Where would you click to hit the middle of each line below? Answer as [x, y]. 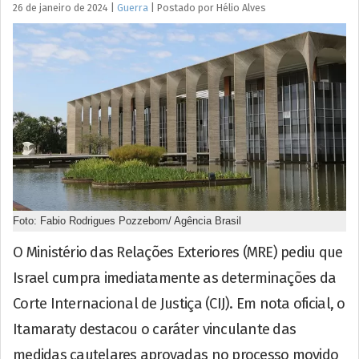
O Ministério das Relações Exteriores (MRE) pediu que [178, 252]
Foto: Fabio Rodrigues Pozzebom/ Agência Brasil [127, 220]
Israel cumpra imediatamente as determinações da [175, 278]
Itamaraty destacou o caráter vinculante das [155, 329]
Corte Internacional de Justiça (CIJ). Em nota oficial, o [179, 303]
